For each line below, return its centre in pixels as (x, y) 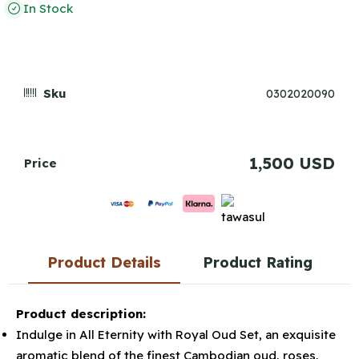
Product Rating (257, 262)
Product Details (104, 262)
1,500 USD (292, 163)
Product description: (81, 314)
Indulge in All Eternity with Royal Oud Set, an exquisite (176, 335)
